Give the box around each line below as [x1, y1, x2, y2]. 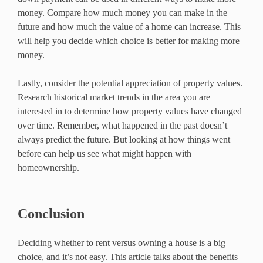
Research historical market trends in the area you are [18, 92, 210, 103]
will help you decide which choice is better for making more [18, 36, 240, 46]
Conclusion [18, 205, 85, 221]
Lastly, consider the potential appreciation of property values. [18, 78, 242, 89]
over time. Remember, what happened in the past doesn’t [18, 120, 227, 131]
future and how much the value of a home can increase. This [18, 22, 241, 32]
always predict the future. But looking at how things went [18, 134, 230, 145]
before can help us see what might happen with [18, 149, 191, 159]
